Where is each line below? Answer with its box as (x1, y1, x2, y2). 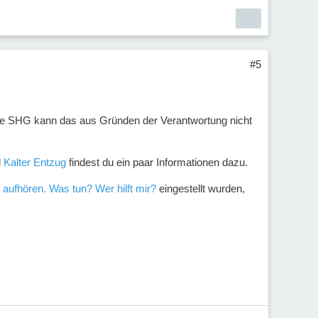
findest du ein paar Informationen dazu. (66, 156, 248, 169)
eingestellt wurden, (156, 182, 245, 195)
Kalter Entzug (4, 156, 66, 169)
